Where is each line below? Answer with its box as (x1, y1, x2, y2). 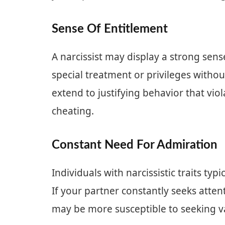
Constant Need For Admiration (52, 139, 217, 152)
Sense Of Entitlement (52, 23, 168, 36)
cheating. (52, 104, 94, 118)
